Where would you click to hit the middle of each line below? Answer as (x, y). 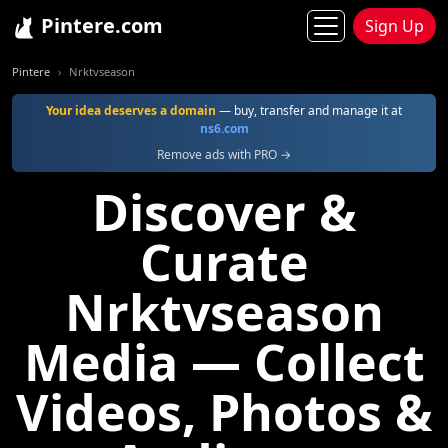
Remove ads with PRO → (224, 154)
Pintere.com (99, 25)
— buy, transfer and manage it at (309, 110)
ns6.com (224, 128)
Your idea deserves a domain (131, 110)
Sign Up (394, 26)
